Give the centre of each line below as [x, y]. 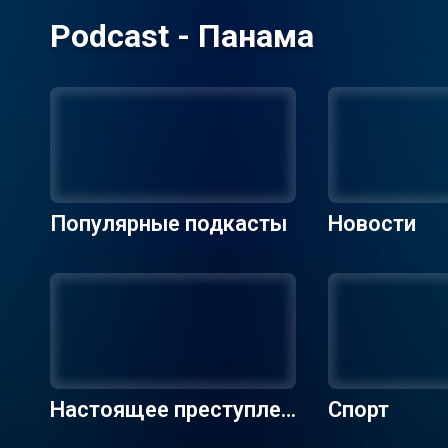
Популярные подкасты [168, 223]
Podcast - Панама [182, 36]
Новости [372, 223]
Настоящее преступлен [171, 409]
